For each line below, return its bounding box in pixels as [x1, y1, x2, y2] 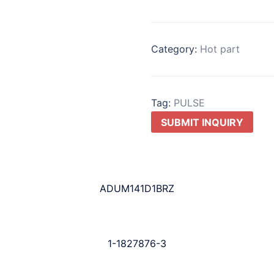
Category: [150, 42, 200, 55]
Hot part [199, 42, 240, 55]
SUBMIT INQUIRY [160, 116, 243, 128]
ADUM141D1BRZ [99, 182, 174, 195]
